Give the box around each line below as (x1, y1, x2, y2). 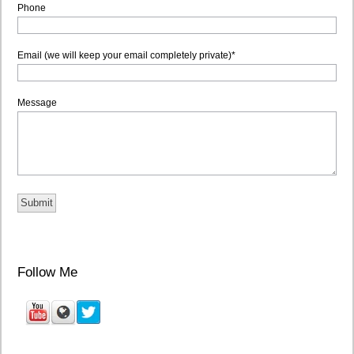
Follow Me (17, 264, 77, 280)
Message (17, 96, 57, 108)
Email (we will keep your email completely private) (17, 49, 232, 61)
